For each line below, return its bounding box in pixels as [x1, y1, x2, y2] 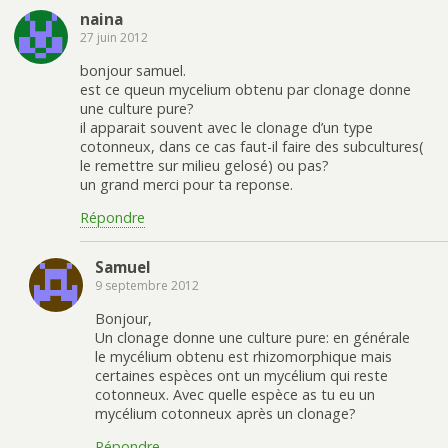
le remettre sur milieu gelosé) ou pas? [80, 155, 329, 175]
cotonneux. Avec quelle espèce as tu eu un [95, 384, 375, 404]
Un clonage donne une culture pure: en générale [95, 327, 410, 347]
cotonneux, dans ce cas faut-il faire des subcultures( [80, 136, 424, 156]
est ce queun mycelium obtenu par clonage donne [80, 79, 411, 99]
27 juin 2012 [80, 29, 148, 47]
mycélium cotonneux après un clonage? [95, 403, 356, 423]
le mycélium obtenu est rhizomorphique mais [95, 346, 392, 366]
